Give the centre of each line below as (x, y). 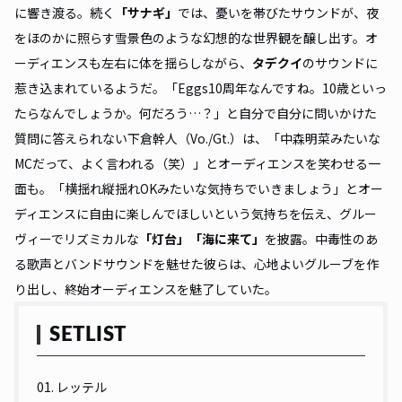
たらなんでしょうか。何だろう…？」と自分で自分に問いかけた (196, 113)
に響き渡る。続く (65, 12)
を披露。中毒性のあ (321, 238)
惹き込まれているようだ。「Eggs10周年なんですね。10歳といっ (201, 87)
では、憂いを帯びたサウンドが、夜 (278, 12)
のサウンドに (340, 62)
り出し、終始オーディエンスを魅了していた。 (147, 288)
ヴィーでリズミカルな (77, 238)
